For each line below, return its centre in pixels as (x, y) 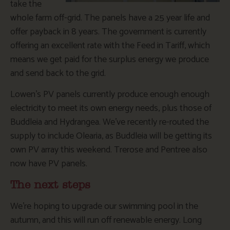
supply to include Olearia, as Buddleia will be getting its (111, 136)
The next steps (50, 185)
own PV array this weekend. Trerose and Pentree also (109, 150)
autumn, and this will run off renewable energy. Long (106, 220)
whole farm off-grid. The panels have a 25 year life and (110, 18)
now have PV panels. (49, 164)
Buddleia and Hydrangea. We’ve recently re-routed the (110, 122)
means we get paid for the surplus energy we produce (110, 60)
